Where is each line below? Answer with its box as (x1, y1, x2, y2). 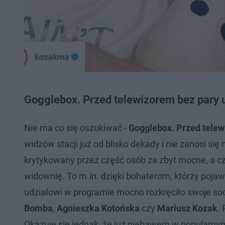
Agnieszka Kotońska (57, 202, 140, 213)
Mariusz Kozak (157, 202, 217, 213)
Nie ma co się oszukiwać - (24, 122, 129, 133)
